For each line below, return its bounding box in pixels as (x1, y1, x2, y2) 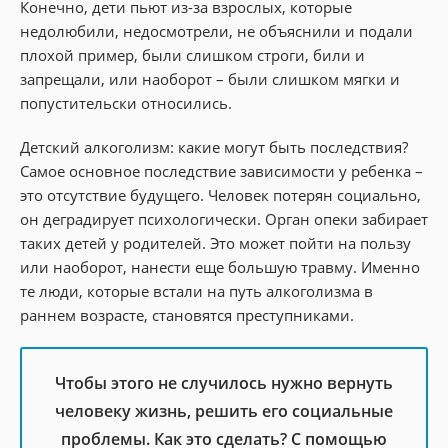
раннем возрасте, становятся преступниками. (20, 304, 354, 325)
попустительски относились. (20, 92, 232, 113)
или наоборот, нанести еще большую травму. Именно (20, 256, 420, 277)
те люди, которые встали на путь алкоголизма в (20, 280, 373, 301)
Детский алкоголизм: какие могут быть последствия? (20, 136, 408, 157)
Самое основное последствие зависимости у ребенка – (20, 160, 423, 181)
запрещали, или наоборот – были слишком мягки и (20, 68, 400, 89)
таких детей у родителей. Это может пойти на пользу (20, 232, 411, 253)
